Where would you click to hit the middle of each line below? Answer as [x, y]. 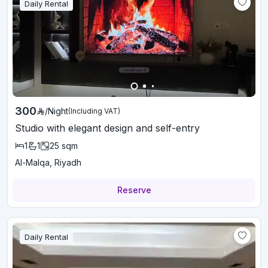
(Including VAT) [94, 111]
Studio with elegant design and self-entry [107, 128]
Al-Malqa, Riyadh [48, 162]
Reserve [134, 190]
